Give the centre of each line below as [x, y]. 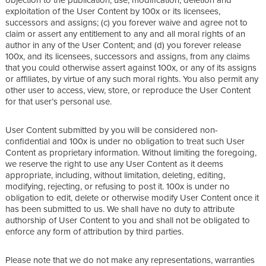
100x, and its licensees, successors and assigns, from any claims [128, 56]
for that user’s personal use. [58, 101]
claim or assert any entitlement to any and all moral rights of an [125, 33]
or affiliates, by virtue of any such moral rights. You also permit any [132, 78]
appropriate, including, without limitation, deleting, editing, [115, 175]
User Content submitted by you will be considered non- [112, 129]
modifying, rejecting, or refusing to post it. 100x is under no [118, 186]
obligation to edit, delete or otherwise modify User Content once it [132, 197]
